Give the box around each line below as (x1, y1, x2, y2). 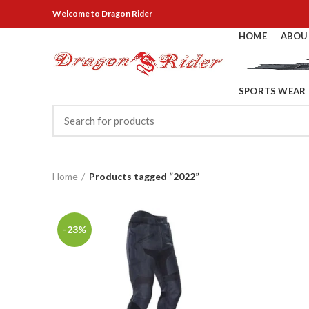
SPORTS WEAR (239, 86, 306, 97)
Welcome (52, 8, 90, 19)
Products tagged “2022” (89, 170, 199, 182)
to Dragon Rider (90, 8, 152, 19)
